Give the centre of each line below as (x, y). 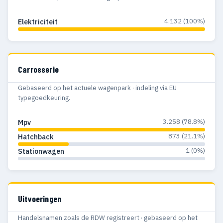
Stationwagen (41, 152)
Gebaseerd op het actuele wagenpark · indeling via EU (97, 88)
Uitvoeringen (40, 199)
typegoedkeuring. (44, 98)
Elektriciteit (38, 22)
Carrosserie (38, 69)
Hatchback (36, 137)
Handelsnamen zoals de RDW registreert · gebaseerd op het (108, 218)
